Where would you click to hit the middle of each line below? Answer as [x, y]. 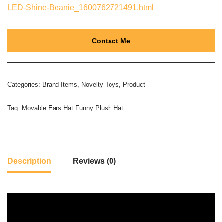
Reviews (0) [94, 161]
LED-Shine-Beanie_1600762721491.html [81, 8]
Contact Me [111, 41]
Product [134, 84]
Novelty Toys [100, 84]
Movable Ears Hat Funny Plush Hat [73, 108]
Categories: [25, 84]
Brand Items [60, 84]
